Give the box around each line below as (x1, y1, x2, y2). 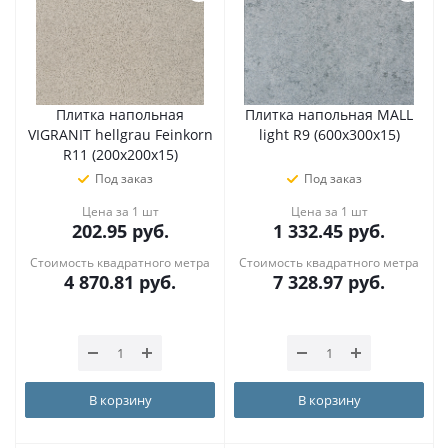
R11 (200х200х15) (62, 145, 178, 164)
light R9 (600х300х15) (258, 125, 400, 144)
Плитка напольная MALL (245, 105, 413, 124)
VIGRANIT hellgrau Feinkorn (27, 125, 213, 144)
